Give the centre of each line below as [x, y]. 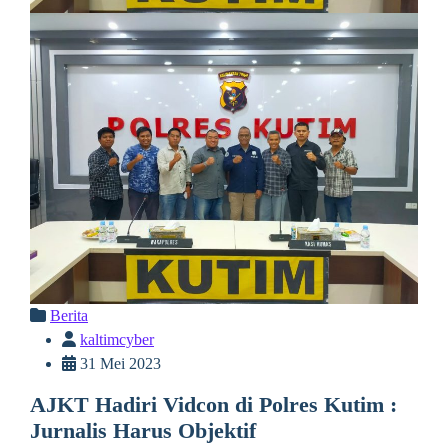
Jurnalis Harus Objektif [143, 431]
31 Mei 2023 [118, 364]
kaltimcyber [117, 340]
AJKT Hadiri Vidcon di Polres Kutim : [213, 405]
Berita [69, 316]
